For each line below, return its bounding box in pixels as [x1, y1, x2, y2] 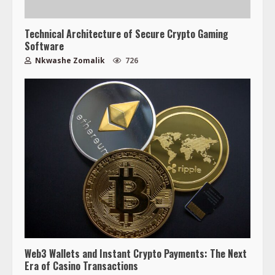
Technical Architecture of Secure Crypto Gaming [25, 26, 228, 41]
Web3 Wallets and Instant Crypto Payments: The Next [25, 246, 247, 261]
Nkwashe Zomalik [33, 55, 105, 66]
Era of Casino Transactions [25, 258, 138, 273]
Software [25, 38, 64, 53]
